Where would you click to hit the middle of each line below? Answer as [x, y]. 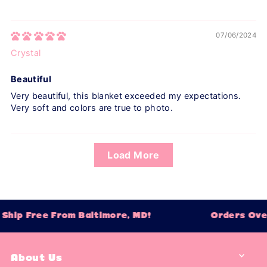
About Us [36, 258]
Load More [133, 155]
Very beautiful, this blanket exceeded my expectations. [126, 96]
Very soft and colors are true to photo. [92, 108]
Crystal [26, 53]
